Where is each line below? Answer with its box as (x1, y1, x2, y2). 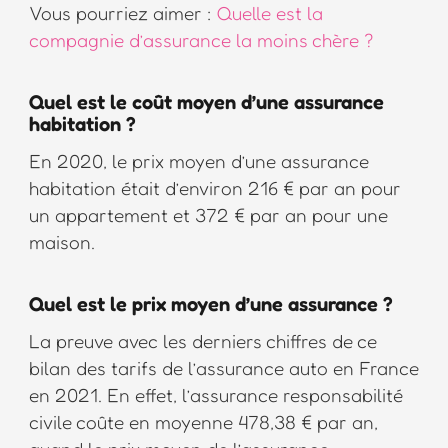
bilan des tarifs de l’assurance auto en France (28, 356, 419, 380)
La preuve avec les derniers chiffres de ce (28, 329, 377, 353)
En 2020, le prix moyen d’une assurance (28, 149, 369, 173)
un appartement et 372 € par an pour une (28, 203, 388, 227)
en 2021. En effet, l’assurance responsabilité (28, 383, 403, 407)
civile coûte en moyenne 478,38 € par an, (28, 410, 378, 434)
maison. (28, 230, 95, 254)
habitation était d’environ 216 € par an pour (28, 176, 401, 200)
